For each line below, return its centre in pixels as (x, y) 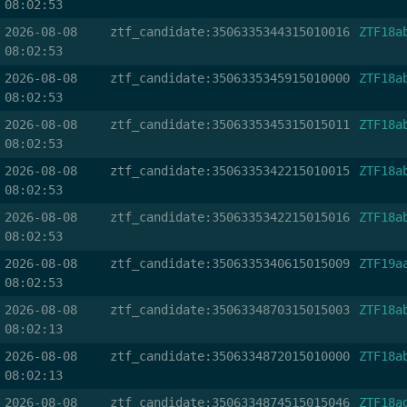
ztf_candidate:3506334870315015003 (229, 310)
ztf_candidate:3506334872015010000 (229, 356)
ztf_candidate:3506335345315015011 (229, 124)
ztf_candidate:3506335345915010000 (229, 78)
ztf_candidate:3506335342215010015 (229, 171)
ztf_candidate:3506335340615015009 (229, 263)
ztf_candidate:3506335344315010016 (229, 32)
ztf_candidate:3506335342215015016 (229, 217)
